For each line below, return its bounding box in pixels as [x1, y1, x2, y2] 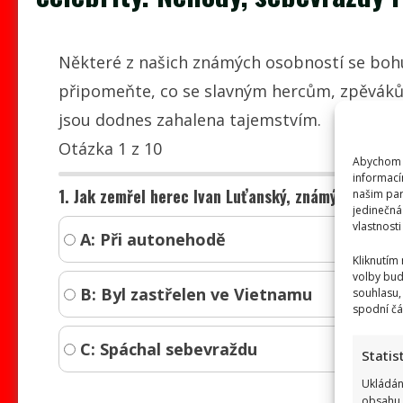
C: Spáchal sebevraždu [75, 337, 257, 360]
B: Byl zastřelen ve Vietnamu [75, 282, 312, 305]
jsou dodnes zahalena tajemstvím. [58, 108, 321, 130]
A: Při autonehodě [75, 228, 226, 250]
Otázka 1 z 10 [58, 137, 162, 159]
